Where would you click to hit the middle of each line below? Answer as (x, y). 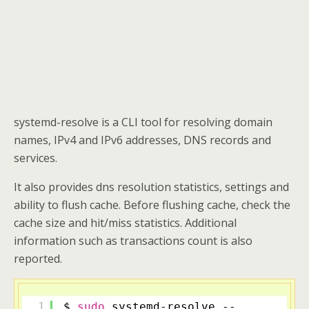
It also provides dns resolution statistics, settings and (151, 187)
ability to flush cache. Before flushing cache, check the (152, 205)
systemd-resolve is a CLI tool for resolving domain (143, 122)
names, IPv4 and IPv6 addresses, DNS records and (142, 140)
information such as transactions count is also (133, 241)
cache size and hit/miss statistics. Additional (125, 223)
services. (36, 158)
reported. (38, 259)
